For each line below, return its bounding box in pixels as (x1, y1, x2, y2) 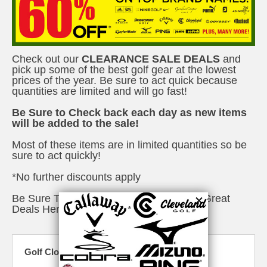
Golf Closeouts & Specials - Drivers (24, 246, 172, 257)
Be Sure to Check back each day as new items (12, 106, 247, 119)
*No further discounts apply (12, 170, 141, 183)
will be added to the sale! (12, 117, 139, 129)
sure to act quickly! (12, 149, 101, 162)
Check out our (12, 52, 82, 65)
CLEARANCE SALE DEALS (82, 52, 220, 65)
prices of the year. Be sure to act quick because (12, 74, 237, 86)
